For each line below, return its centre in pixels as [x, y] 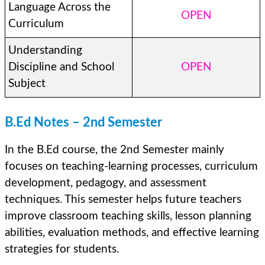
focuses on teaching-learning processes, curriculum [131, 166]
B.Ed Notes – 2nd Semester [83, 122]
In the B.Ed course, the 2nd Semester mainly [114, 150]
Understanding [45, 51]
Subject [27, 84]
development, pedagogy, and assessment [106, 183]
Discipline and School [61, 67]
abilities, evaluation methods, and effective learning [132, 232]
